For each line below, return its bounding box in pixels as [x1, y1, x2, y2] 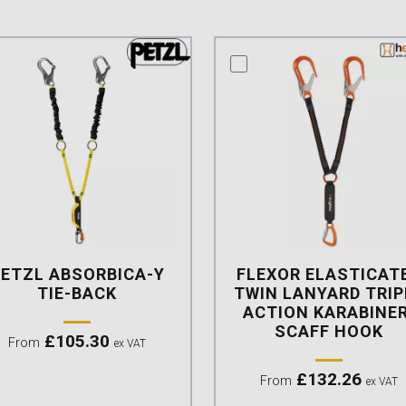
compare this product [228, 52, 394, 73]
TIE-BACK [37, 283, 118, 303]
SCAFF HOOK [274, 321, 383, 341]
